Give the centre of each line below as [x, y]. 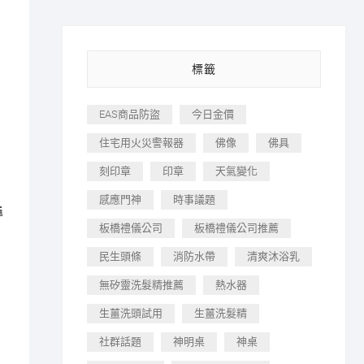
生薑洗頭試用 [131, 313]
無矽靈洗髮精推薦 [141, 285]
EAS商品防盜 [130, 114]
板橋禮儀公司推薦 [236, 228]
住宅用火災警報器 [141, 143]
